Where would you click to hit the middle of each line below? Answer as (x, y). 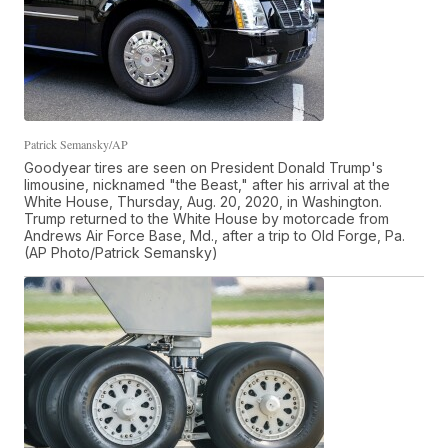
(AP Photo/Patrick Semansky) (121, 253)
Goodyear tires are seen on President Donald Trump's (204, 168)
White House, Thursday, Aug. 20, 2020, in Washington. (203, 202)
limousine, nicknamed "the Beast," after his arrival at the (207, 185)
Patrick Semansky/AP (76, 144)
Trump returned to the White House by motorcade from (207, 219)
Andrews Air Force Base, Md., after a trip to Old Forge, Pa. (215, 236)
